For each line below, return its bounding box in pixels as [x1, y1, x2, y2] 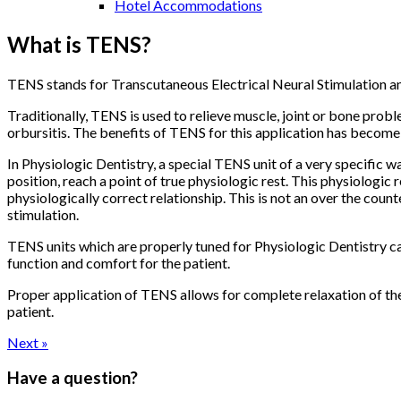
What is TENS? [7, 30, 151, 57]
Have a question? [7, 367, 138, 388]
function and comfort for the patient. [7, 253, 230, 271]
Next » [7, 333, 48, 351]
